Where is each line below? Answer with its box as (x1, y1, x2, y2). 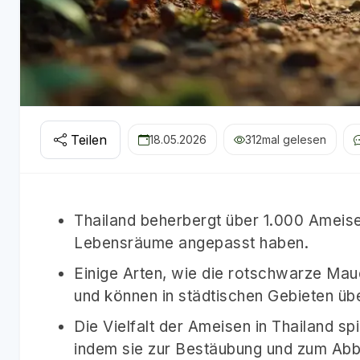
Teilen (71, 131, 107, 148)
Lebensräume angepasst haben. (74, 233, 309, 252)
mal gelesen (262, 133, 326, 147)
